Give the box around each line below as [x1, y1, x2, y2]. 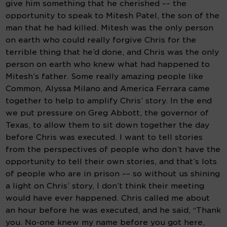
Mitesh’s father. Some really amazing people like [6, 72, 204, 82]
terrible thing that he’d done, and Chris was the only [6, 48, 219, 57]
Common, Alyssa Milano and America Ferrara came [6, 84, 210, 94]
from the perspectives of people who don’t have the [6, 145, 221, 155]
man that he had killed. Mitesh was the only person [6, 23, 214, 33]
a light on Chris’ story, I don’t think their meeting [6, 181, 205, 191]
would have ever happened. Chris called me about [6, 194, 210, 203]
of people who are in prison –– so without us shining [6, 169, 220, 179]
